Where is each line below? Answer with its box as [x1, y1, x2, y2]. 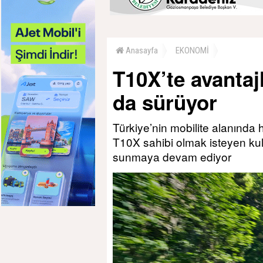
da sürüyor [113, 87, 217, 117]
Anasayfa [124, 45, 158, 56]
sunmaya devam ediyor [113, 149, 231, 164]
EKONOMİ [176, 45, 209, 56]
